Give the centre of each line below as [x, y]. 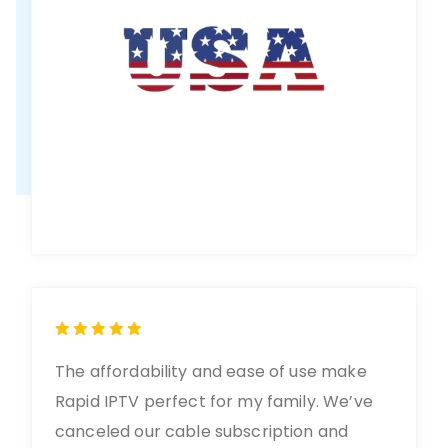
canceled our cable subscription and [202, 431]
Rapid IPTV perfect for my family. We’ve [214, 401]
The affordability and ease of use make [211, 371]
